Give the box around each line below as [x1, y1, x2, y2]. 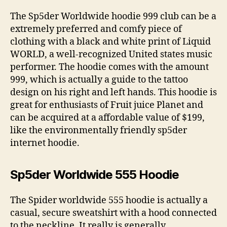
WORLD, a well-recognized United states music [10, 49, 212, 60]
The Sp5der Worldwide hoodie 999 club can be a [10, 11, 216, 22]
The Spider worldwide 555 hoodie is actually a [10, 194, 208, 206]
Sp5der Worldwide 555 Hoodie [10, 167, 179, 182]
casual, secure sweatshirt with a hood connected [10, 207, 217, 219]
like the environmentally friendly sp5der [10, 125, 187, 136]
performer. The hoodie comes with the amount [10, 61, 209, 73]
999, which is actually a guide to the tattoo [10, 74, 188, 86]
